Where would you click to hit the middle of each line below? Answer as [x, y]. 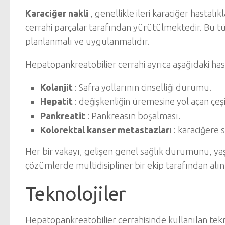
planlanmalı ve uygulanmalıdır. [87, 41]
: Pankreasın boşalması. [133, 116]
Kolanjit [57, 87]
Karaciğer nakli [57, 13]
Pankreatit [63, 116]
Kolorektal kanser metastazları [106, 130]
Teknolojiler [76, 194]
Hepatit [57, 101]
